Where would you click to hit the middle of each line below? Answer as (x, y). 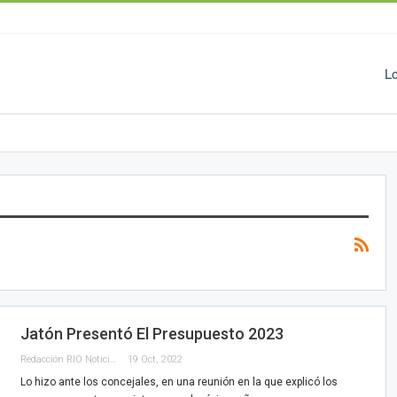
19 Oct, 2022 (155, 359)
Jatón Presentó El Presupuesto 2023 (152, 333)
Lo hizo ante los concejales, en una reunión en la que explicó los (179, 381)
